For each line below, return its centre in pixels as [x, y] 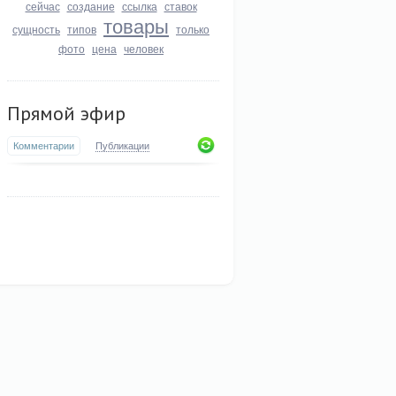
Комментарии [44, 145]
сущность [36, 29]
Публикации [122, 145]
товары [136, 25]
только [193, 29]
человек [144, 48]
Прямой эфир [66, 113]
